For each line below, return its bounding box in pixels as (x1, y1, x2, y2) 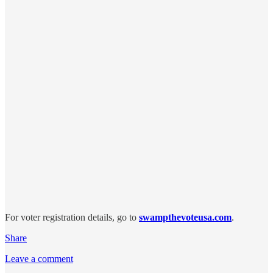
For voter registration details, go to (5, 211, 139, 222)
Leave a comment (5, 253, 73, 264)
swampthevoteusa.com (139, 211, 232, 222)
